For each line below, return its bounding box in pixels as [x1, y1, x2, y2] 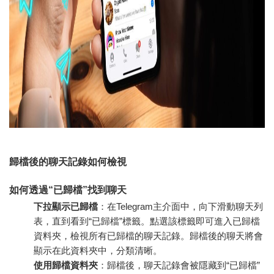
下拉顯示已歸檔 [34, 201, 98, 212]
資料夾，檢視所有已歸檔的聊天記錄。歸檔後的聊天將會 [34, 230, 263, 241]
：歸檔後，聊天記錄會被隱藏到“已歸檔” [98, 259, 260, 270]
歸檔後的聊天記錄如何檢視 [9, 156, 127, 167]
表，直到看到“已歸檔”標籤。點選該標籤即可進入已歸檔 [34, 215, 260, 226]
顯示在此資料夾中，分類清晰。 [34, 245, 162, 256]
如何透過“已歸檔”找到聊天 [9, 184, 127, 195]
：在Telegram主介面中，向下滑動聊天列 [98, 201, 263, 212]
